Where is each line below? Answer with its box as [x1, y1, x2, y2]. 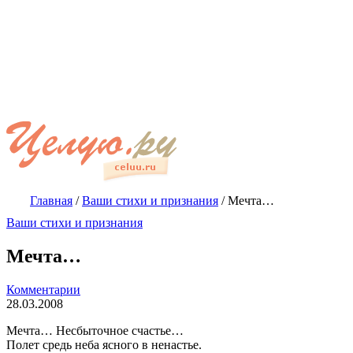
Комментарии [6, 282, 80, 296]
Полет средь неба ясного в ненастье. [6, 337, 202, 351]
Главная [30, 194, 72, 207]
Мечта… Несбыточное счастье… [6, 323, 184, 337]
